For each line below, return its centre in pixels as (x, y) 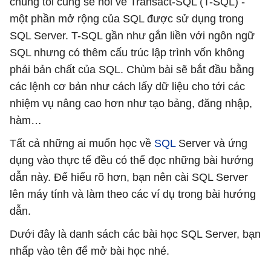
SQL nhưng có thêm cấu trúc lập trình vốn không (127, 52)
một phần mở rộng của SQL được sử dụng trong (127, 18)
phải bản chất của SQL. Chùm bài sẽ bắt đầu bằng (132, 69)
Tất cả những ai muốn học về (82, 143)
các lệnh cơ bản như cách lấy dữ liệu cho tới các (127, 86)
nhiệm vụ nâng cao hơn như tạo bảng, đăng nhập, (131, 103)
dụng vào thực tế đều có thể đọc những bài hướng (132, 160)
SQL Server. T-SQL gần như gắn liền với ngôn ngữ (132, 35)
